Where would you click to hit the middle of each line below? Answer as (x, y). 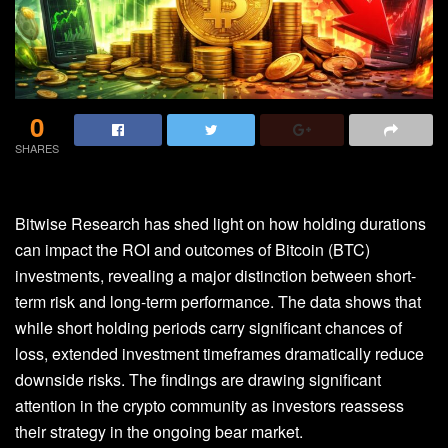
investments (57, 275)
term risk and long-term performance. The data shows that (218, 301)
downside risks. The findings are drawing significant (198, 379)
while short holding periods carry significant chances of (208, 327)
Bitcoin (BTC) (322, 249)
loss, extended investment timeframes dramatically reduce (219, 353)
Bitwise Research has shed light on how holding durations (220, 223)
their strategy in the (82, 431)
